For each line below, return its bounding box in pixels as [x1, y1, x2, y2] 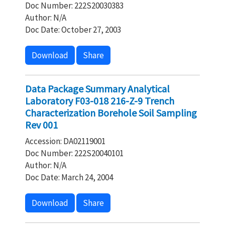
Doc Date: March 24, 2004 [25, 172, 113, 183]
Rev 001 [25, 119, 58, 131]
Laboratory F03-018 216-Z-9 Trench [25, 94, 174, 107]
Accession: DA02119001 [25, 136, 105, 147]
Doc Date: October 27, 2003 [25, 24, 121, 35]
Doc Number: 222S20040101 [25, 148, 124, 159]
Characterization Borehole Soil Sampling [25, 106, 197, 119]
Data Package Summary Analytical [25, 82, 170, 95]
